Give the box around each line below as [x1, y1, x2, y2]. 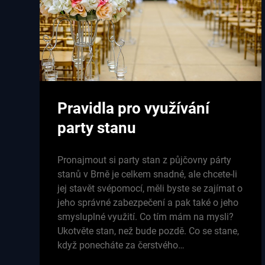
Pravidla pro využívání [57, 99, 210, 118]
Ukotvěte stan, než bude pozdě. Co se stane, [57, 225, 240, 237]
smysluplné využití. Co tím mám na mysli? [57, 211, 234, 223]
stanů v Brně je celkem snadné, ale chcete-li [57, 169, 238, 180]
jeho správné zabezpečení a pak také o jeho [57, 197, 239, 209]
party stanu [57, 119, 137, 137]
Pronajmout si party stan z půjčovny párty [57, 154, 232, 166]
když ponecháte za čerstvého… [57, 240, 185, 251]
